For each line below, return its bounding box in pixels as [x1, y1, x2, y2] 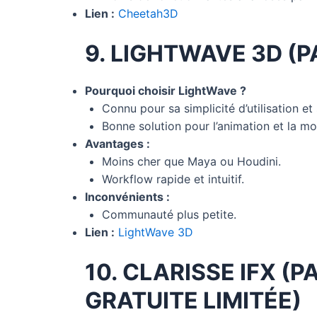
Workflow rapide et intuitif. [102, 171, 244, 186]
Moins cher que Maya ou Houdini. [102, 154, 281, 168]
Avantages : [85, 136, 150, 151]
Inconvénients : [85, 189, 170, 204]
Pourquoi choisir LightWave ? [85, 83, 246, 98]
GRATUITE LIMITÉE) [85, 286, 301, 314]
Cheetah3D [118, 6, 178, 21]
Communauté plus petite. [102, 207, 236, 221]
